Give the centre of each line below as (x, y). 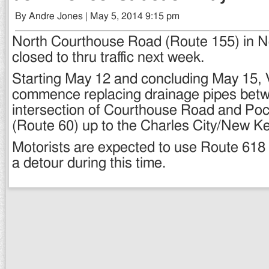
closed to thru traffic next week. (108, 58)
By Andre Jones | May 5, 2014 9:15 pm (97, 16)
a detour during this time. (89, 163)
